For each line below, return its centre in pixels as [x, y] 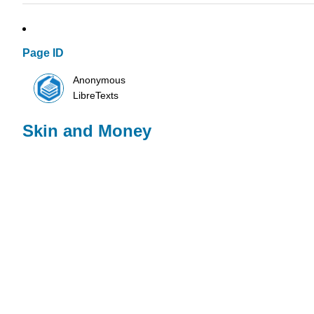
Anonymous [100, 80]
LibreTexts [96, 95]
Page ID [43, 53]
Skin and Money [87, 131]
